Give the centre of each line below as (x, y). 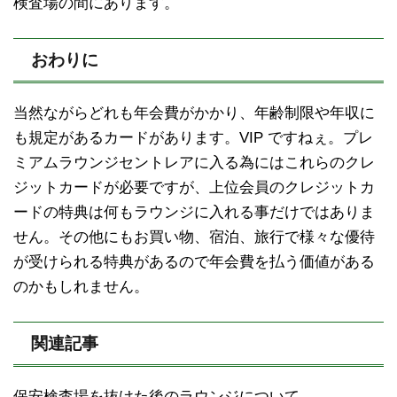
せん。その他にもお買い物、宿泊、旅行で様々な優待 (194, 237)
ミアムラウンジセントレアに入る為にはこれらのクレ (194, 163)
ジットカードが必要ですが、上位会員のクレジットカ (194, 188)
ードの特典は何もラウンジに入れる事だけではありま (194, 213)
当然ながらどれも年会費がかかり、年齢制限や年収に (194, 113)
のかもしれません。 (81, 287)
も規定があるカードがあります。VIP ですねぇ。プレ (193, 138)
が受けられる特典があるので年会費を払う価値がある (194, 262)
